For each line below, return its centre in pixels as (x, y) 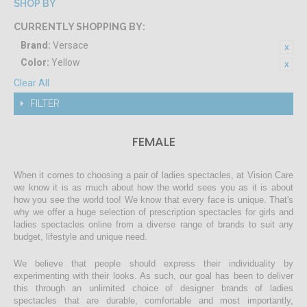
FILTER (45, 104)
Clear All (32, 83)
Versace (71, 46)
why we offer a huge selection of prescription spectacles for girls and (153, 212)
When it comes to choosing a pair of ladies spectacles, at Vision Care (153, 175)
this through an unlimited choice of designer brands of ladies (153, 288)
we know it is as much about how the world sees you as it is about (153, 188)
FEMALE (153, 142)
